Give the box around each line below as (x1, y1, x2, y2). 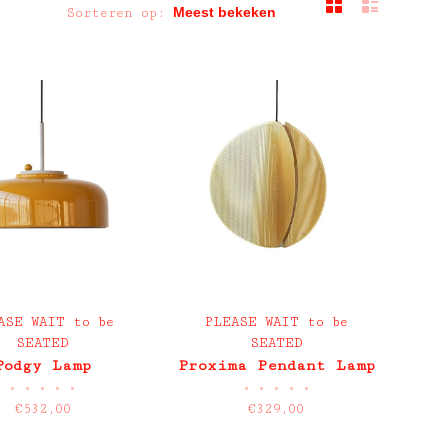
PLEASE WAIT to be (204, 313, 348, 330)
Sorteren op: (66, 5, 165, 21)
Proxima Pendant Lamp (177, 356, 375, 374)
